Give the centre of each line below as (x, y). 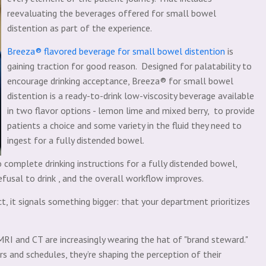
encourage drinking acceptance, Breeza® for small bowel (120, 80)
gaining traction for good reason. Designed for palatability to (129, 66)
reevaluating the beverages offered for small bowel (112, 13)
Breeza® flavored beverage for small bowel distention (116, 51)
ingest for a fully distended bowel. (77, 140)
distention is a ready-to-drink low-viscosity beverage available (131, 95)
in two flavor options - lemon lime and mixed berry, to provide (131, 110)
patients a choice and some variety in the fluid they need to (124, 125)
